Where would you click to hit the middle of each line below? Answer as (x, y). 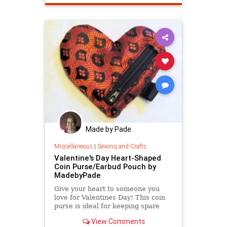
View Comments (117, 221)
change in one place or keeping (106, 215)
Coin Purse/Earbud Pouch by (105, 167)
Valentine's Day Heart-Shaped (107, 158)
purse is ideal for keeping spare (107, 206)
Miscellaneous (73, 146)
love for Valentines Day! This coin (109, 198)
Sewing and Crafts (122, 146)
